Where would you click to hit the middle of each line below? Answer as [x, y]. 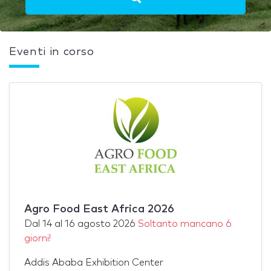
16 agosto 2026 [100, 224]
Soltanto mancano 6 [185, 224]
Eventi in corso [52, 52]
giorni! [38, 238]
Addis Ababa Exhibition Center [94, 262]
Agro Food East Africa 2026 [99, 209]
